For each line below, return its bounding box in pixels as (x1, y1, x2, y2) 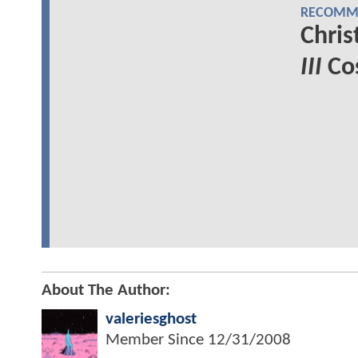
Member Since (105, 331, 208, 348)
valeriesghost (105, 310, 197, 328)
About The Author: (42, 281, 170, 299)
